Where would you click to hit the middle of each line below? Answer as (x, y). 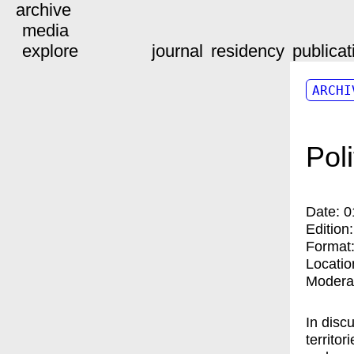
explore (50, 51)
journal (177, 51)
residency (248, 51)
